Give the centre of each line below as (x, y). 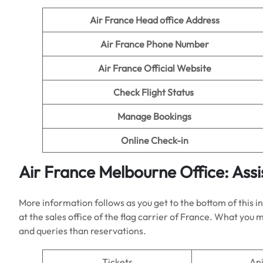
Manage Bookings (154, 116)
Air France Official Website (154, 68)
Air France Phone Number (154, 44)
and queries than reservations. (83, 231)
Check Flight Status (154, 92)
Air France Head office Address (154, 20)
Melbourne (139, 172)
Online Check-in (154, 140)
